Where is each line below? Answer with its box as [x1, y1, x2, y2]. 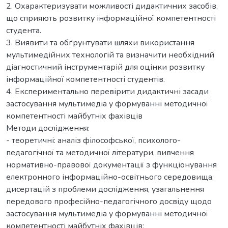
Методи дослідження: [6, 122, 90, 134]
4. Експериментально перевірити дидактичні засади [6, 85, 209, 97]
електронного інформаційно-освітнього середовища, [6, 171, 214, 183]
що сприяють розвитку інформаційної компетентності [6, 12, 216, 24]
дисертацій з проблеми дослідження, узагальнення [6, 183, 204, 195]
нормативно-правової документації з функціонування [6, 159, 217, 170]
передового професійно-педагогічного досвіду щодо [6, 195, 212, 207]
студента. [6, 24, 41, 36]
